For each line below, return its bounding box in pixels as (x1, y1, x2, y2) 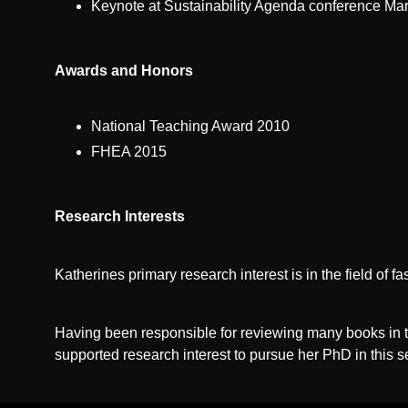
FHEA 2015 (91, 144, 167, 159)
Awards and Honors (55, 63, 193, 78)
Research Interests (55, 209, 185, 224)
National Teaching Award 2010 (91, 118, 290, 134)
